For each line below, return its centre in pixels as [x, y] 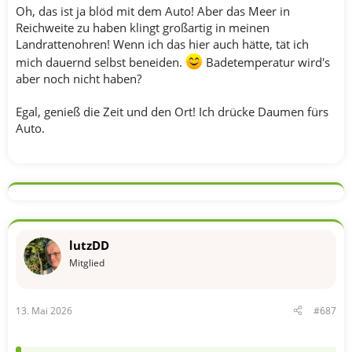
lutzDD [89, 245]
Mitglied [87, 263]
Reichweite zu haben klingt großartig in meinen [143, 27]
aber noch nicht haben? [79, 79]
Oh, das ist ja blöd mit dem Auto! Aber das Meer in [153, 11]
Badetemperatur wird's [266, 62]
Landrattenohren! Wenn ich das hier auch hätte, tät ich [162, 44]
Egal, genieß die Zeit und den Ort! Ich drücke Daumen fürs [172, 112]
